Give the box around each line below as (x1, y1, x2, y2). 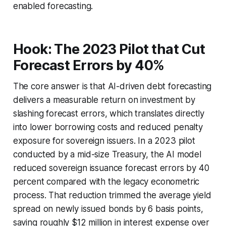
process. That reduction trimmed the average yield (13, 190, 211, 200)
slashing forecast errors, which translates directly (13, 108, 205, 119)
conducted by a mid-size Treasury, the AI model (13, 149, 201, 159)
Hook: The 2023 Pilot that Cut (13, 40, 205, 58)
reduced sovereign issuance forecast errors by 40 (13, 162, 209, 173)
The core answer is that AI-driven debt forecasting (13, 81, 212, 91)
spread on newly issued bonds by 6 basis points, (13, 203, 203, 214)
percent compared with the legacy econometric (13, 176, 200, 187)
